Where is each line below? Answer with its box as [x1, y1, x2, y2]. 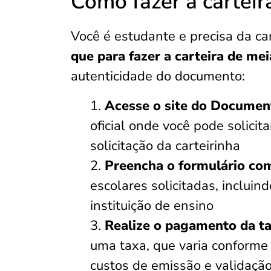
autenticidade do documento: [71, 67, 245, 85]
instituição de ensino [90, 197, 214, 215]
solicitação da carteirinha [90, 137, 240, 155]
